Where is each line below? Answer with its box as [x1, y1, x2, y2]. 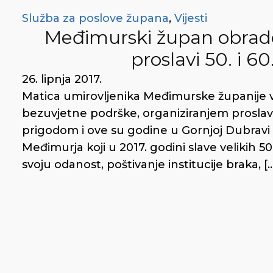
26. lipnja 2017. [22, 73, 102, 86]
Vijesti [174, 12, 207, 25]
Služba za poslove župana [22, 12, 169, 25]
